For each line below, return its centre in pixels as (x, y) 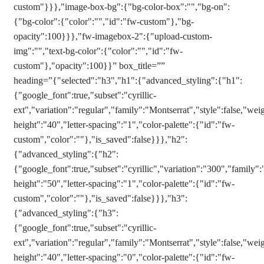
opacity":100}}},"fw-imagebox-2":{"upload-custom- (113, 36)
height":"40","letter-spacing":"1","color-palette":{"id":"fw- (124, 125)
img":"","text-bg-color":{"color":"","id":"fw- (98, 51)
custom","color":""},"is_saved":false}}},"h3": (100, 198)
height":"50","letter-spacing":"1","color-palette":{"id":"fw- (124, 184)
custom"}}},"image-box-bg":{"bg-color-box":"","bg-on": (122, 7)
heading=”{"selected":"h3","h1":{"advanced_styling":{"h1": (128, 80)
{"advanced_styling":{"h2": (66, 154)
